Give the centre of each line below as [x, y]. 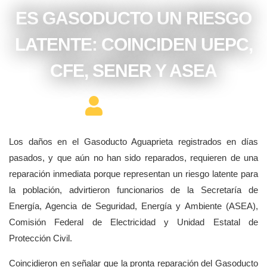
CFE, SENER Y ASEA [133, 71]
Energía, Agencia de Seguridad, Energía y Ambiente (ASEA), [133, 206]
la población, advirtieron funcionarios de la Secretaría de [133, 190]
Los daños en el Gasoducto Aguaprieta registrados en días [133, 142]
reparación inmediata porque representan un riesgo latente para [133, 174]
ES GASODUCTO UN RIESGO [133, 18]
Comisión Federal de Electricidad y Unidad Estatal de [133, 222]
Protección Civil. [41, 238]
